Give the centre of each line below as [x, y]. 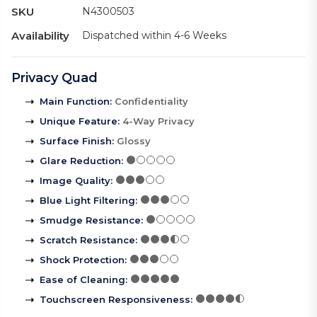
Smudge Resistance [90, 220]
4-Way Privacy [158, 121]
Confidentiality [151, 102]
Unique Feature [79, 121]
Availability [40, 36]
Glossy [134, 141]
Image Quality [75, 181]
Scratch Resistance [87, 240]
